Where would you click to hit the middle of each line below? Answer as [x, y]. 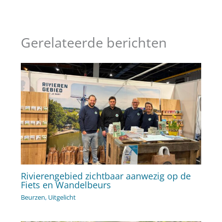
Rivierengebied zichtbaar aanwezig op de [106, 176]
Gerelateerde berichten [94, 42]
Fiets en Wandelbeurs [66, 185]
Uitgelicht [62, 197]
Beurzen [33, 197]
